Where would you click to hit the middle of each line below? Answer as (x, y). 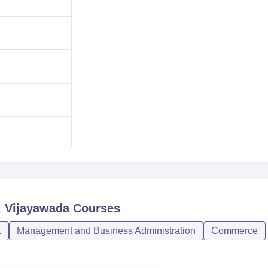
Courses (95, 208)
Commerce (234, 230)
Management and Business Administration (106, 230)
